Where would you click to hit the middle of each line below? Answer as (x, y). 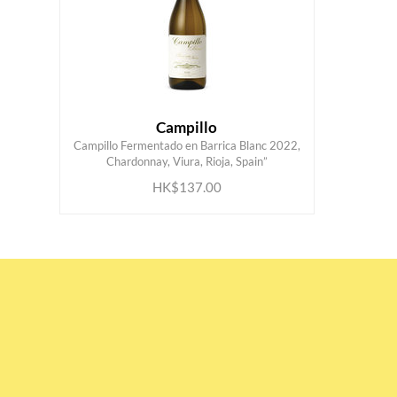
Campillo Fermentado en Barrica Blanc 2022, (187, 146)
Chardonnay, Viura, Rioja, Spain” (187, 162)
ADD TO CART (173, 152)
